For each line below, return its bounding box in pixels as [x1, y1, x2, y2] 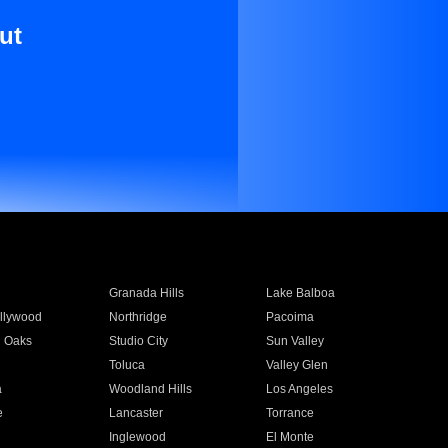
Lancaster [108, 406, 163, 420]
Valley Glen [266, 358, 329, 372]
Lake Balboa [266, 286, 336, 300]
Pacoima [266, 310, 315, 324]
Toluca [108, 358, 145, 372]
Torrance [266, 406, 315, 420]
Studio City [108, 334, 168, 348]
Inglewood [108, 430, 166, 444]
